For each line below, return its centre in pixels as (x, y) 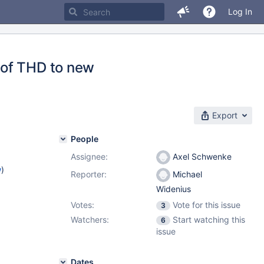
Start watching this (209, 220)
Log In (240, 11)
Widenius (174, 189)
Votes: (82, 205)
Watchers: (90, 220)
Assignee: (89, 156)
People (85, 139)
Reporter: (89, 174)
